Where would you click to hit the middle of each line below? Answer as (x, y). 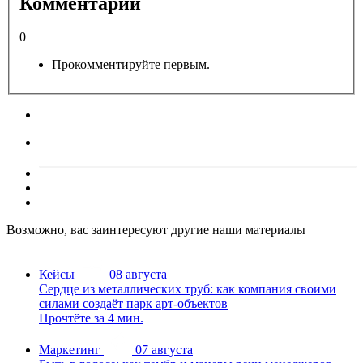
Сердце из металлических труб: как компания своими (188, 289)
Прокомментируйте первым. (131, 65)
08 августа (138, 275)
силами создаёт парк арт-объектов (133, 304)
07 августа (164, 350)
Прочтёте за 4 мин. (91, 318)
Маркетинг (70, 350)
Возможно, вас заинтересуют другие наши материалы (156, 230)
